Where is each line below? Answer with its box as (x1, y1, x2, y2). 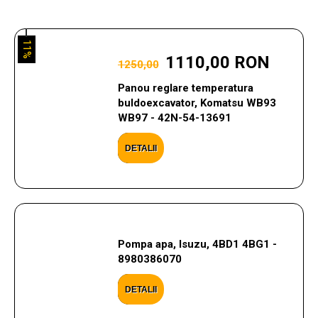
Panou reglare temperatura (117, 82, 253, 94)
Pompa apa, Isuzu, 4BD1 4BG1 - (117, 238, 277, 251)
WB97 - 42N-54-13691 (117, 111, 231, 124)
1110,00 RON (165, 53, 270, 72)
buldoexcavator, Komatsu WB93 (117, 97, 276, 109)
